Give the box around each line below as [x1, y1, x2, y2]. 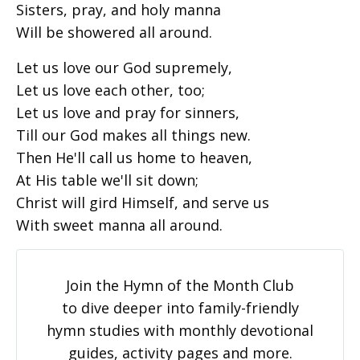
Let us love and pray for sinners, [16, 102, 239, 122]
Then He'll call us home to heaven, [16, 147, 252, 167]
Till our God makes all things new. [16, 125, 251, 145]
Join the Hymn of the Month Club [66, 275, 294, 295]
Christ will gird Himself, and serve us [16, 192, 269, 212]
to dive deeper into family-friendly [61, 297, 299, 317]
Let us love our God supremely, [16, 57, 232, 77]
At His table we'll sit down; [16, 170, 198, 190]
